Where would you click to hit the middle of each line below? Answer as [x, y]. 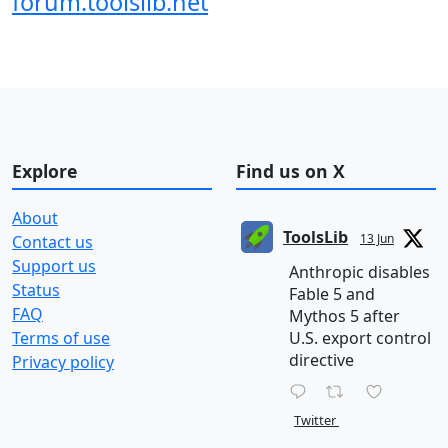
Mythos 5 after [344, 316]
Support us [54, 266]
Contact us [52, 242]
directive [321, 360]
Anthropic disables [359, 272]
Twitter [315, 420]
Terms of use [61, 338]
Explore [44, 170]
